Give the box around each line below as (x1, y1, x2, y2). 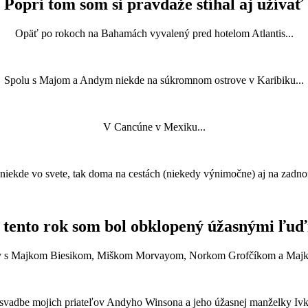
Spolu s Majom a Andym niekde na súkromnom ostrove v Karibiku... (4, 74, 304, 86)
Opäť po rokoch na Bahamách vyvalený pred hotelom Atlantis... (14, 27, 294, 39)
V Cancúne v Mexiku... (102, 120, 206, 133)
